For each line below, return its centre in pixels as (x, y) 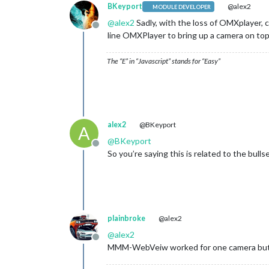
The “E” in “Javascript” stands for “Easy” (164, 61)
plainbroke (126, 218)
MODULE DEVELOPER (182, 7)
